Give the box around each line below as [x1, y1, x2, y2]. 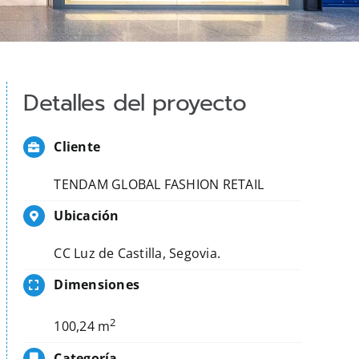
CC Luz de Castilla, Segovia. [54, 244, 221, 263]
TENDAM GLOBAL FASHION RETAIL [54, 175, 264, 193]
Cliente [54, 138, 101, 155]
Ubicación [54, 207, 119, 225]
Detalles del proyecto [22, 86, 247, 120]
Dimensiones [54, 276, 139, 294]
